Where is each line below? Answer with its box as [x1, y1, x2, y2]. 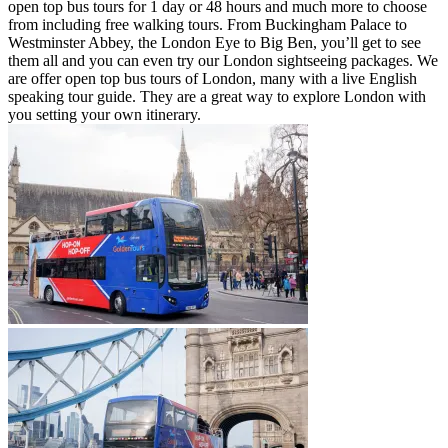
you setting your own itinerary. [8, 106, 201, 124]
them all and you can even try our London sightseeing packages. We [8, 52, 438, 70]
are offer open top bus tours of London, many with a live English [8, 70, 417, 88]
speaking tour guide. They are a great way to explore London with [8, 88, 426, 106]
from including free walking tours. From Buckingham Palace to [8, 16, 407, 34]
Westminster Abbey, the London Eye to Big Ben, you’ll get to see [8, 34, 421, 52]
